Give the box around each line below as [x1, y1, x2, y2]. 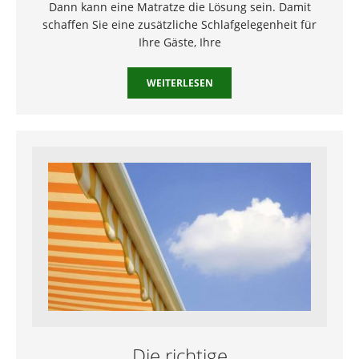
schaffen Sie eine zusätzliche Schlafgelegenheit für [42, 16, 317, 32]
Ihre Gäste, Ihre [138, 34, 221, 50]
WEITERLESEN [146, 75, 213, 90]
